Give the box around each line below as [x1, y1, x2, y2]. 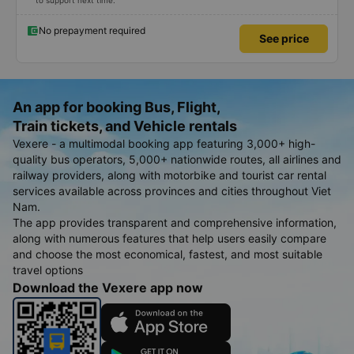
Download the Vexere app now [13, 280, 203, 296]
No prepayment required [39, 24, 145, 36]
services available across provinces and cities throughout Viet [13, 184, 331, 198]
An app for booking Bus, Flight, [13, 99, 220, 115]
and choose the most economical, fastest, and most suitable [13, 247, 322, 261]
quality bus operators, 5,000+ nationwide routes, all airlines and [13, 153, 341, 166]
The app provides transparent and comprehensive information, [13, 216, 337, 229]
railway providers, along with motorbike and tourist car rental [13, 168, 326, 182]
